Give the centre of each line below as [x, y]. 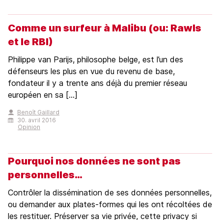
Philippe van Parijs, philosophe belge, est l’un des [96, 60]
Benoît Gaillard [38, 112]
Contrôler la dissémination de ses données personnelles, [110, 193]
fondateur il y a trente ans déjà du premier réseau [97, 83]
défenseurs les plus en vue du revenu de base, [91, 71]
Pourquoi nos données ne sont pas [94, 161]
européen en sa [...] [43, 95]
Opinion [29, 127]
